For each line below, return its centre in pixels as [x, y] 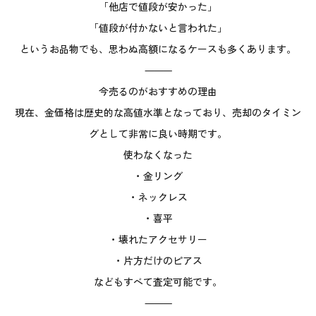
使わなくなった [158, 154]
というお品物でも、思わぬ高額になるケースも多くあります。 [158, 48]
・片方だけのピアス [158, 260]
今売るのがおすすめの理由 [158, 91]
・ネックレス [158, 196]
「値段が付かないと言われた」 [158, 27]
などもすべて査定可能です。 [158, 281]
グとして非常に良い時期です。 [158, 133]
